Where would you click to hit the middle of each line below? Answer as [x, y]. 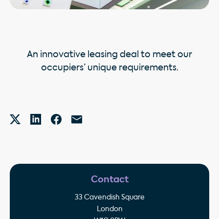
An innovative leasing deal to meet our [109, 55]
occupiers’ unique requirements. [109, 68]
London [109, 209]
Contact [109, 180]
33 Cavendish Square [109, 197]
